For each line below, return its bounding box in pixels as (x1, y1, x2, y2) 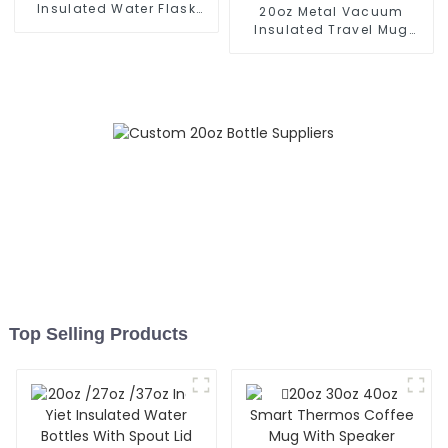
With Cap (82, 17, 151, 35)
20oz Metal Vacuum (259, 2, 404, 20)
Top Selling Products (8, 324, 188, 345)
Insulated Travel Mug (254, 20, 409, 38)
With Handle (287, 38, 376, 56)
